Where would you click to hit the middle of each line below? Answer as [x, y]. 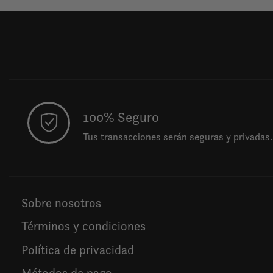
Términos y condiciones [83, 226]
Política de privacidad [78, 250]
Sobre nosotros [61, 203]
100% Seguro [121, 118]
